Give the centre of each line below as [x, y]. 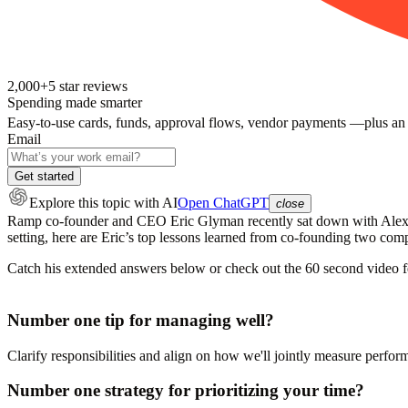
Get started [44, 177]
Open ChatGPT [223, 203]
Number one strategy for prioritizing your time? [186, 391]
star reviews [92, 86]
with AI [154, 203]
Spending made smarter [75, 102]
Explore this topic [80, 203]
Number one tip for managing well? [141, 320]
